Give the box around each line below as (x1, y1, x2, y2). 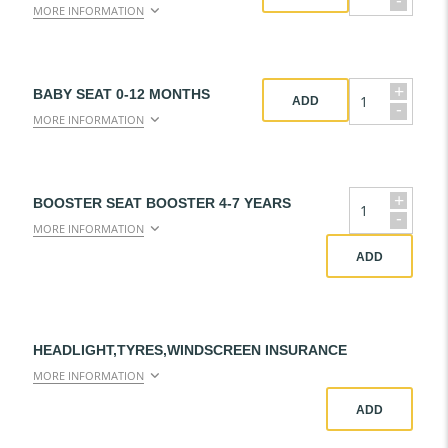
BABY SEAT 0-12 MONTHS (33, 86, 210, 102)
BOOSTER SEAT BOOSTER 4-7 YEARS (33, 195, 291, 211)
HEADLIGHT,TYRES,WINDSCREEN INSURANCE (33, 342, 347, 358)
